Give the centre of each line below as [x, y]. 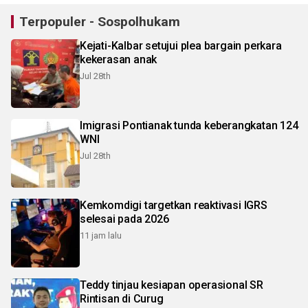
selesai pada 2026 [124, 219]
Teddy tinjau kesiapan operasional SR [172, 285]
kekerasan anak [119, 59]
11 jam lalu [101, 235]
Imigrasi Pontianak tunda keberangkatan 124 [189, 125]
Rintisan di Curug [122, 298]
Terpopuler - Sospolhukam [100, 21]
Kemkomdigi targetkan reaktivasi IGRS [174, 205]
